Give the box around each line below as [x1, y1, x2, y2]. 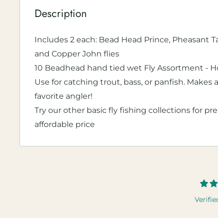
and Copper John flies [35, 49, 119, 59]
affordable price [35, 120, 95, 129]
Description [35, 5, 87, 21]
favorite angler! [35, 91, 92, 101]
